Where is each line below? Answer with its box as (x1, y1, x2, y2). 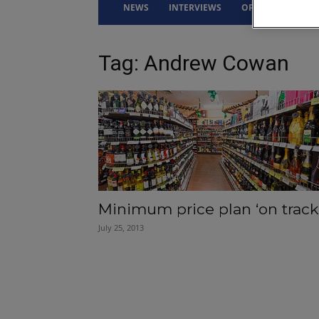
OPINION (241, 1, 281, 14)
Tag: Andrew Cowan (98, 51, 289, 76)
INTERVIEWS (169, 1, 221, 14)
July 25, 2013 (98, 222, 144, 234)
